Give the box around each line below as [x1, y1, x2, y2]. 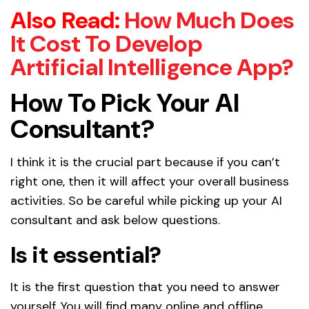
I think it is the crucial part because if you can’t [10, 153, 280, 170]
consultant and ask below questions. [10, 211, 220, 228]
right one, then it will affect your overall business [10, 172, 289, 190]
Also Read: [10, 4, 120, 36]
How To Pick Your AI [10, 85, 239, 120]
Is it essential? [10, 239, 161, 270]
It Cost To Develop [10, 28, 203, 59]
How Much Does [124, 4, 295, 36]
